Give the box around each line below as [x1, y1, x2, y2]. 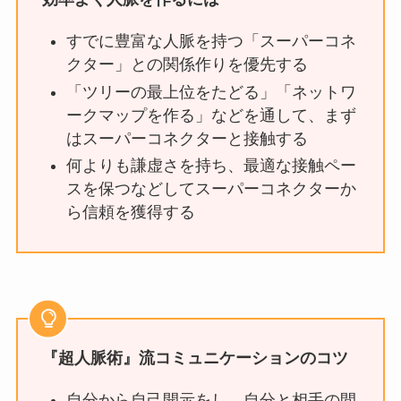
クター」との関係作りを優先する [65, 55, 308, 74]
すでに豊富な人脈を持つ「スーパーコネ [65, 32, 356, 51]
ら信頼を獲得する [65, 203, 195, 222]
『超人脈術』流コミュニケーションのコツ [41, 348, 348, 367]
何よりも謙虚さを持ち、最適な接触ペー [65, 157, 356, 175]
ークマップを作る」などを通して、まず [65, 106, 356, 124]
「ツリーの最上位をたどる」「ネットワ [65, 82, 356, 101]
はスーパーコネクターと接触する [65, 129, 308, 148]
